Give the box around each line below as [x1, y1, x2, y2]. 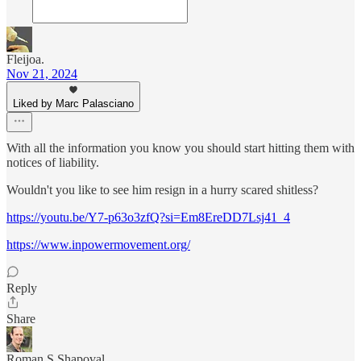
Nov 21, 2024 [6, 67, 77, 81]
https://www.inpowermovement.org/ [6, 238, 190, 252]
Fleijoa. [6, 52, 44, 67]
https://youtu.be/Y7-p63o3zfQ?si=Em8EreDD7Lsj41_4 [6, 210, 290, 225]
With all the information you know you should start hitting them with [6, 141, 355, 156]
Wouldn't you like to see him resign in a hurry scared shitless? [6, 183, 318, 197]
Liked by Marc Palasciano [13, 98, 134, 110]
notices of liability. [6, 156, 99, 170]
